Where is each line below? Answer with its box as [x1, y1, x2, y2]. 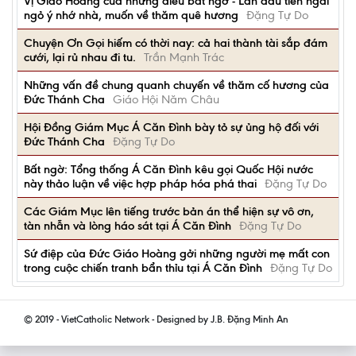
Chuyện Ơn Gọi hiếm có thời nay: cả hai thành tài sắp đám [24, 36, 327, 50]
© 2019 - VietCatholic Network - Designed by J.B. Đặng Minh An [24, 313, 288, 325]
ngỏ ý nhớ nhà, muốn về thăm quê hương [24, 8, 238, 22]
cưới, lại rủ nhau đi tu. [24, 50, 136, 64]
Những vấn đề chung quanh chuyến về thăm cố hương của [24, 78, 329, 92]
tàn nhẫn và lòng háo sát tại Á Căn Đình [24, 219, 231, 233]
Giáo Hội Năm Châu [113, 92, 219, 106]
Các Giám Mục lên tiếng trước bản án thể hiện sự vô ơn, [24, 204, 314, 219]
